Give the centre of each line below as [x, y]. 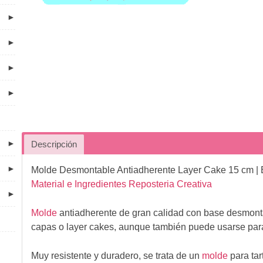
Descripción [54, 144]
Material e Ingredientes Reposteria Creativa [121, 184]
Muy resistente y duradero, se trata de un [116, 255]
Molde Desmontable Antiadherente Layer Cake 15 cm [142, 170]
